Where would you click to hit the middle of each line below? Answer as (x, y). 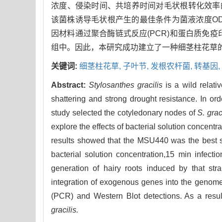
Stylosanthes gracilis (126, 85)
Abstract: (70, 85)
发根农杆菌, (172, 66)
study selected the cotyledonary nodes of (124, 113)
